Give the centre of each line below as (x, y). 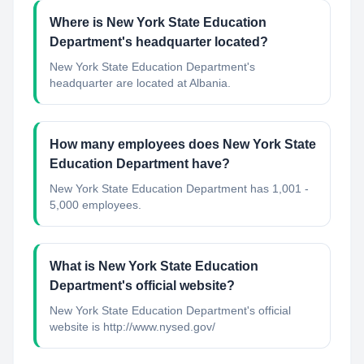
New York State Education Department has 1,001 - (179, 188)
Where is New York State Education (158, 22)
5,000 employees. (95, 205)
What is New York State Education (154, 266)
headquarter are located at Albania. (140, 83)
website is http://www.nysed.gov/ (132, 327)
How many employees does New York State (183, 144)
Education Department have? (140, 164)
